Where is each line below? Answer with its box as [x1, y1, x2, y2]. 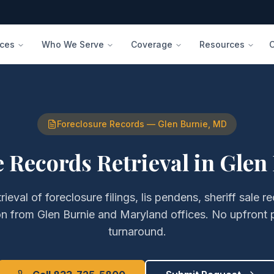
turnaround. [108, 225, 166, 238]
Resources [199, 39, 245, 50]
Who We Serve [42, 39, 105, 50]
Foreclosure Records [57, 119, 144, 129]
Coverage [131, 39, 173, 50]
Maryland [120, 208, 168, 221]
